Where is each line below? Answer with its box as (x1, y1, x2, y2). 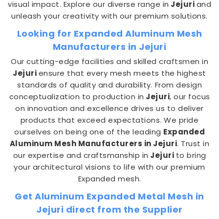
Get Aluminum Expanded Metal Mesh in (15, 190, 204, 202)
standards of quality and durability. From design (17, 80, 202, 90)
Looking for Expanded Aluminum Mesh (17, 27, 202, 40)
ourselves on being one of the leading (14, 127, 163, 137)
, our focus (170, 91, 210, 102)
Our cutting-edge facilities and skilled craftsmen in (11, 56, 208, 66)
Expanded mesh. (78, 174, 141, 184)
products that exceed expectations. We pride (20, 115, 199, 125)
